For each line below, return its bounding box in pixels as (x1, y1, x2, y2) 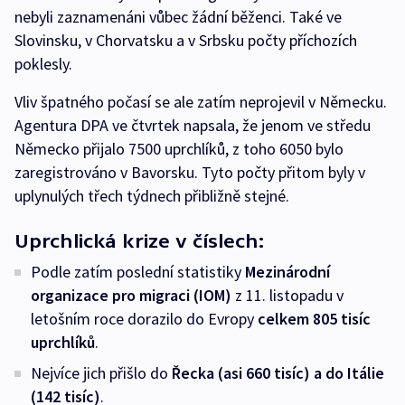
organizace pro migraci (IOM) (31, 285, 231, 306)
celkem (258, 308, 309, 330)
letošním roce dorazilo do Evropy (31, 308, 258, 330)
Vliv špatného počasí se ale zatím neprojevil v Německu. (14, 91, 387, 113)
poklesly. (14, 53, 72, 75)
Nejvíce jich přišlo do (31, 363, 172, 384)
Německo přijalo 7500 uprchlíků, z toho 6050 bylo (14, 138, 344, 160)
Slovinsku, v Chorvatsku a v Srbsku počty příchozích (14, 30, 357, 52)
